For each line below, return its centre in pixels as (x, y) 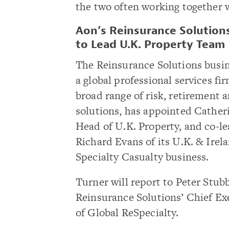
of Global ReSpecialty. (127, 213)
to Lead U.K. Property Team (150, 44)
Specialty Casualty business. (142, 157)
